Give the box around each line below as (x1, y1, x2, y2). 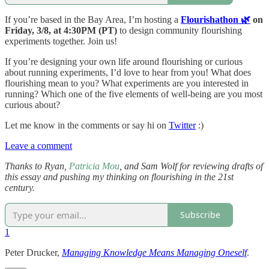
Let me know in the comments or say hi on (5, 119, 169, 130)
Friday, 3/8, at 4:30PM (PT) (5, 25, 117, 35)
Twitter (169, 119, 196, 130)
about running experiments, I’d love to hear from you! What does (5, 67, 251, 77)
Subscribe (180, 209, 220, 221)
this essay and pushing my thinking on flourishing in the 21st (5, 171, 234, 182)
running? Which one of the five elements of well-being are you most (5, 88, 262, 99)
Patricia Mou (69, 160, 119, 171)
